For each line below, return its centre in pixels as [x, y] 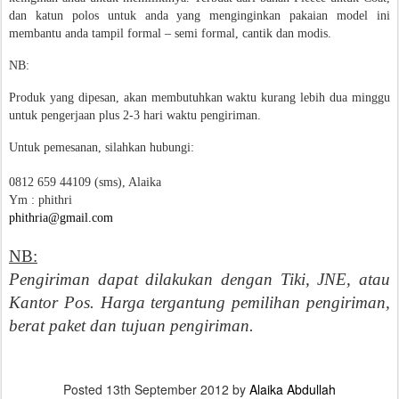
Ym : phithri [41, 200]
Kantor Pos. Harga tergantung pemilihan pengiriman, [199, 302]
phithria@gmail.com [61, 218]
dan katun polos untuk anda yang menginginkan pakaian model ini [199, 16]
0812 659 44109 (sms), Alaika [85, 182]
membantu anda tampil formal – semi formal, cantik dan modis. [172, 33]
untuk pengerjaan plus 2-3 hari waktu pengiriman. [135, 115]
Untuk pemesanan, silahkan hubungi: [102, 147]
